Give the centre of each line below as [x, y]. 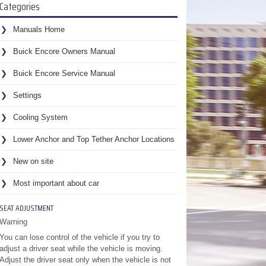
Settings [27, 95]
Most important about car [56, 183]
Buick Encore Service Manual [64, 73]
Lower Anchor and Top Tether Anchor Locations [94, 139]
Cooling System [40, 117]
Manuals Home [39, 29]
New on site [33, 161]
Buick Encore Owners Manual [64, 51]
